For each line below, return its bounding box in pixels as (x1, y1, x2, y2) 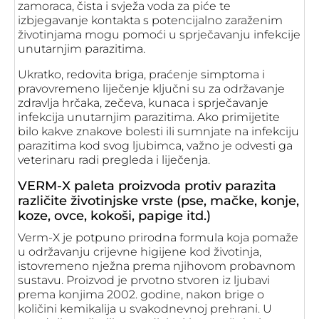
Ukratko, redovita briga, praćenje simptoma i (18, 68, 265, 81)
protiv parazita (181, 178, 276, 194)
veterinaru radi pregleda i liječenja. (18, 153, 210, 167)
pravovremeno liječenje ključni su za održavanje (18, 82, 285, 95)
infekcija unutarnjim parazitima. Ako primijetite (18, 110, 280, 124)
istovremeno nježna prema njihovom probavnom (18, 259, 296, 273)
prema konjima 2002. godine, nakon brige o (18, 288, 264, 301)
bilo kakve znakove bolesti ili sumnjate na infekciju (18, 125, 299, 138)
